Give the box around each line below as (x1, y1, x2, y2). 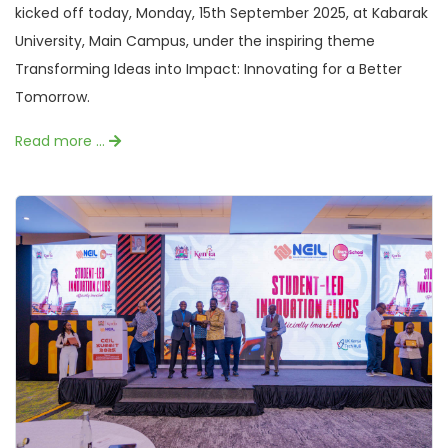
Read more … (15, 131, 109, 152)
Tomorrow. (15, 87, 90, 108)
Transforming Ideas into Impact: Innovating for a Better (15, 59, 402, 80)
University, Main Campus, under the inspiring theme (15, 31, 375, 52)
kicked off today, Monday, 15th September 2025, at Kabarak (15, 3, 428, 24)
